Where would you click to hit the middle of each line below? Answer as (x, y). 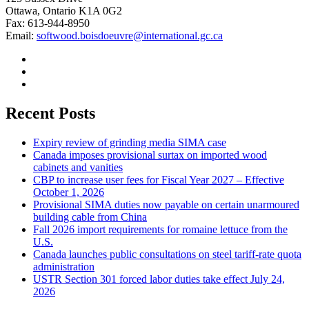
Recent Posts (50, 113)
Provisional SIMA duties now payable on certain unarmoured (166, 205)
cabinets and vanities (78, 168)
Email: (21, 36)
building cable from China (90, 217)
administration (64, 267)
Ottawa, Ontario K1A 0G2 (64, 11)
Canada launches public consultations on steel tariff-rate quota (167, 255)
